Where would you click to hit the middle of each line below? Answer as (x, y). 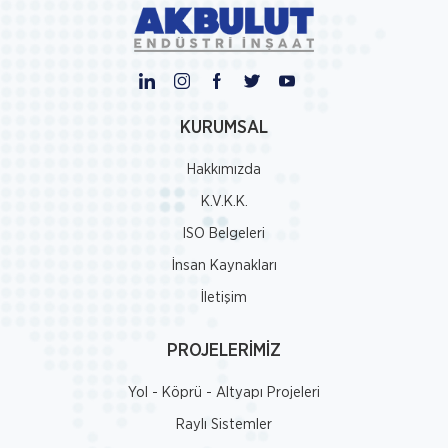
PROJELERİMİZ (224, 351)
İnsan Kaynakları (224, 266)
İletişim (224, 298)
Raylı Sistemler (224, 425)
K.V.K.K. (224, 202)
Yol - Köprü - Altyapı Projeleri (224, 393)
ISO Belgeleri (224, 234)
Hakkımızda (224, 170)
